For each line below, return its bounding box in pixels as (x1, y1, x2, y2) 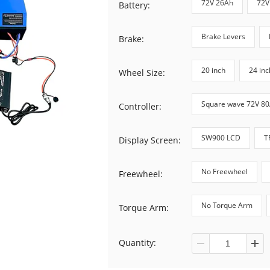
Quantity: (119, 237, 156, 248)
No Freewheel (201, 166, 248, 177)
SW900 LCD (201, 132, 240, 143)
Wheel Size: (119, 67, 165, 78)
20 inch (201, 64, 225, 75)
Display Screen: (119, 134, 181, 146)
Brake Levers (201, 31, 245, 42)
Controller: (119, 101, 162, 112)
